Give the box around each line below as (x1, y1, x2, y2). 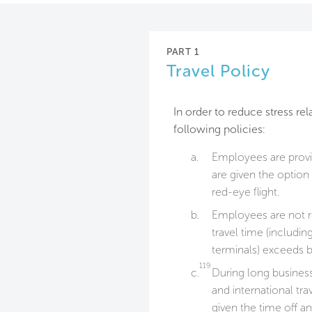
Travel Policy (166, 61, 270, 81)
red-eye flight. (212, 185, 279, 199)
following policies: (173, 123, 265, 136)
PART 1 (166, 46, 199, 58)
